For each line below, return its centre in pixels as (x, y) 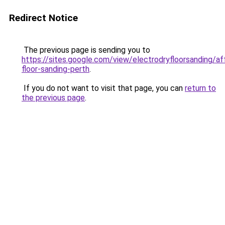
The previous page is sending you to (86, 50)
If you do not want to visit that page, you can (103, 88)
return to (200, 88)
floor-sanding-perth (55, 69)
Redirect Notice (43, 18)
